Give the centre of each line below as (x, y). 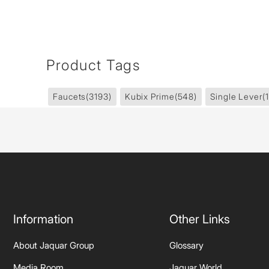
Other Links (200, 219)
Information (43, 219)
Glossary (186, 245)
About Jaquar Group (54, 245)
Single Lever (236, 96)
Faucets (70, 96)
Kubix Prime (150, 96)
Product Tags (93, 65)
